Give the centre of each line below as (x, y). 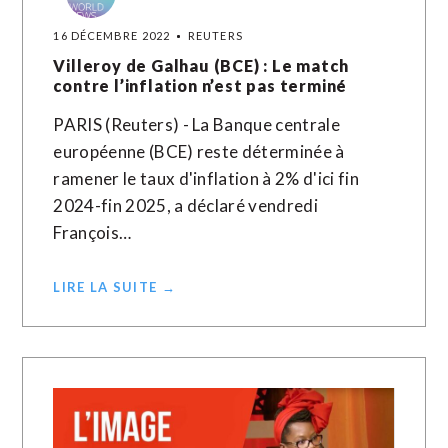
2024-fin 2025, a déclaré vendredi (185, 205)
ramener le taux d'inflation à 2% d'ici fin (206, 178)
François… (92, 232)
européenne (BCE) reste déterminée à (199, 151)
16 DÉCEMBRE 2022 (112, 35)
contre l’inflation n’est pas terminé (200, 85)
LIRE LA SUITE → (114, 287)
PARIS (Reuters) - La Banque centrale (196, 124)
